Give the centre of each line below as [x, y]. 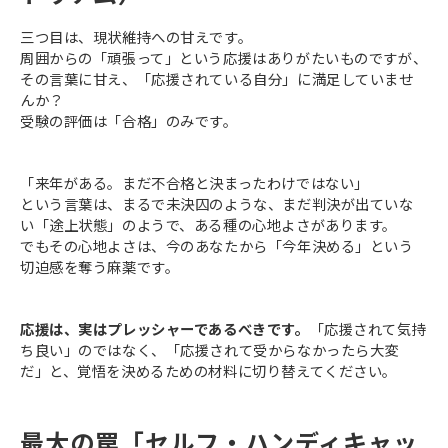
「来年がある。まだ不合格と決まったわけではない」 [194, 183]
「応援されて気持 [368, 329]
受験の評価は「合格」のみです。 [129, 121]
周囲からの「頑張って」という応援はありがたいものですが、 [224, 58]
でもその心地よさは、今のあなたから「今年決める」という [217, 246]
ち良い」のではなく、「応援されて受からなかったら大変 [209, 350]
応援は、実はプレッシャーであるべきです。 [165, 329]
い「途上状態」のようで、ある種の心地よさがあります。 [208, 225]
